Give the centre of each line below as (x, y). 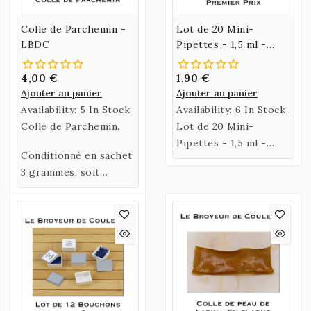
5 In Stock (105, 109)
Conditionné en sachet (77, 155)
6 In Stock (260, 109)
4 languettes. (53, 205)
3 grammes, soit (60, 172)
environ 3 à (48, 188)
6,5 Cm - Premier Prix (231, 159)
